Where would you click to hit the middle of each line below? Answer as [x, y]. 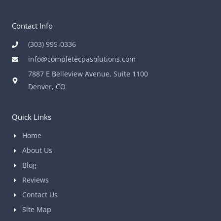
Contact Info [32, 26]
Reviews [36, 180]
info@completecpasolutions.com [82, 59]
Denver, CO [47, 87]
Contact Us [40, 195]
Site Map [37, 210]
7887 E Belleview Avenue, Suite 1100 [88, 74]
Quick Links [32, 117]
